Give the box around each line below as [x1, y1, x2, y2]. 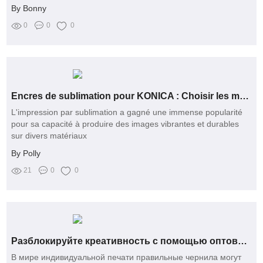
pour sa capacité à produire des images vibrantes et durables [11, 119, 240, 129]
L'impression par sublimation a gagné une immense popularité [11, 107, 243, 117]
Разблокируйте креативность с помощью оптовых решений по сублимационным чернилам [238, 235, 248, 246]
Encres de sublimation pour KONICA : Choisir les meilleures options [240, 91, 249, 102]
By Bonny [11, 4, 47, 14]
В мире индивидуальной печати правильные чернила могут [11, 252, 242, 262]
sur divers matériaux [11, 131, 87, 141]
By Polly [11, 149, 41, 159]
